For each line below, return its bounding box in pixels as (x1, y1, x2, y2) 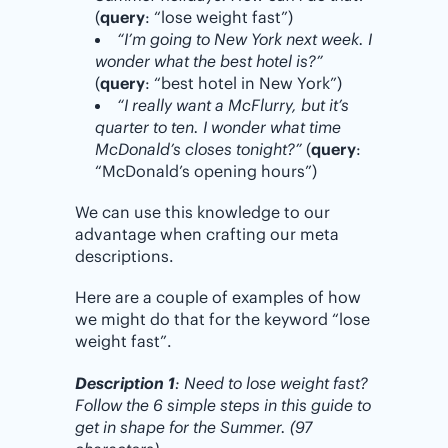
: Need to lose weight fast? (175, 372, 368, 393)
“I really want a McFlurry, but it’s (117, 95, 349, 116)
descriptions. (75, 246, 174, 267)
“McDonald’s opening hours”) (95, 161, 317, 182)
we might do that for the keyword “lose (75, 309, 370, 330)
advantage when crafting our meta (75, 224, 339, 245)
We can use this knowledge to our (75, 202, 330, 223)
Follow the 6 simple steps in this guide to (75, 394, 371, 415)
